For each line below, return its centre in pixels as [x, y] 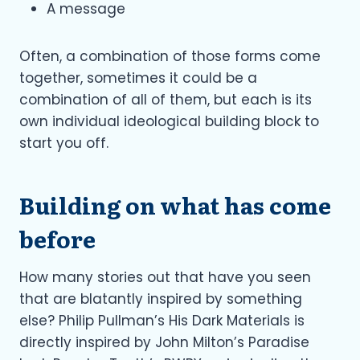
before [57, 238]
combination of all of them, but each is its [166, 99]
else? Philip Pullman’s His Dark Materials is [162, 320]
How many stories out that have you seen [165, 277]
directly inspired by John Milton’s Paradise [164, 342]
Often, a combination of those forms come [170, 56]
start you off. [64, 143]
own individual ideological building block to [169, 121]
